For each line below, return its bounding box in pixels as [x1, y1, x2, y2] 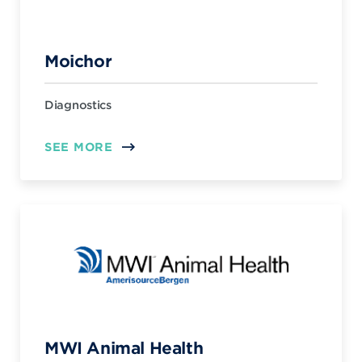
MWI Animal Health [44, 338, 204, 357]
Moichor [44, 51, 112, 70]
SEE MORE [44, 140, 113, 154]
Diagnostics [44, 98, 112, 112]
